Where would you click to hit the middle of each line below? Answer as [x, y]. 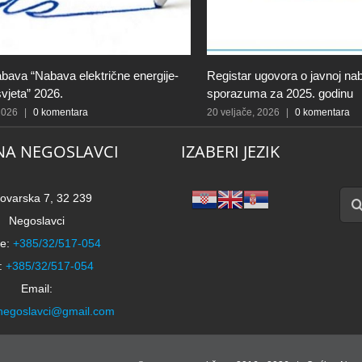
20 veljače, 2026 [243, 113]
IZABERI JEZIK [230, 152]
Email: [37, 289]
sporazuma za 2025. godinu [280, 94]
